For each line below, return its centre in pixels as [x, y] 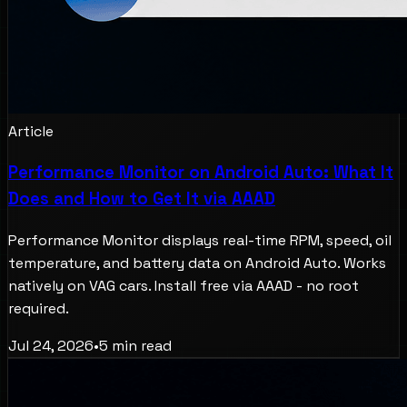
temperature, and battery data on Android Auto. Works [197, 263]
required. [39, 308]
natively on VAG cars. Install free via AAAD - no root [184, 285]
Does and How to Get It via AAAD [142, 199]
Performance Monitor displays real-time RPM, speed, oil [200, 240]
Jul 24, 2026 [51, 345]
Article [31, 131]
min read [140, 345]
